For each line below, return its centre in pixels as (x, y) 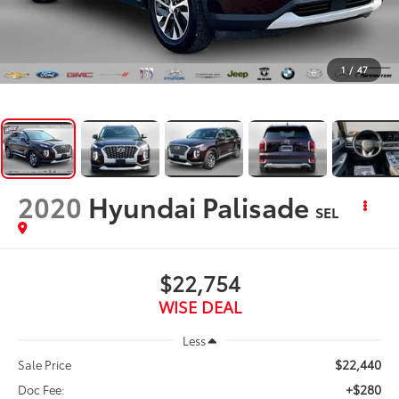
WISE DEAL (199, 306)
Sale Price (45, 365)
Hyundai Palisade (199, 206)
